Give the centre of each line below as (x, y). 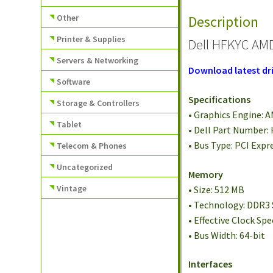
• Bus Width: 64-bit (227, 235)
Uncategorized (85, 167)
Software (74, 81)
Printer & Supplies (91, 39)
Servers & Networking (98, 60)
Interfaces (211, 264)
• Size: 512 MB (217, 189)
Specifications (220, 99)
